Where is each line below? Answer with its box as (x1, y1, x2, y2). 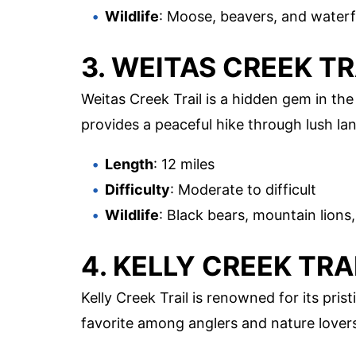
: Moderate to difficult (170, 180, 316, 198)
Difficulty (105, 180, 170, 198)
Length (105, 155, 153, 172)
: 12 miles (153, 155, 215, 172)
